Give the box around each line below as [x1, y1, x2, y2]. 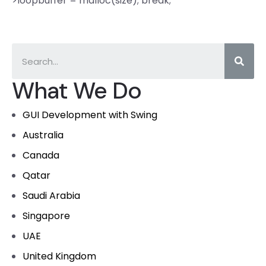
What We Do [12, 75, 142, 106]
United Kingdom [23, 249, 96, 263]
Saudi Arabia [23, 189, 80, 202]
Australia [23, 128, 64, 142]
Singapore [23, 209, 70, 223]
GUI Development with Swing [23, 108, 157, 122]
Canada [23, 148, 59, 162]
